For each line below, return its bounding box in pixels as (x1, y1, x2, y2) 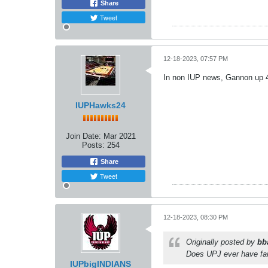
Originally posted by (186, 237, 257, 246)
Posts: (81, 141, 105, 150)
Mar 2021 (103, 132, 136, 141)
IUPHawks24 (75, 100, 126, 110)
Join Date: (65, 132, 101, 141)
